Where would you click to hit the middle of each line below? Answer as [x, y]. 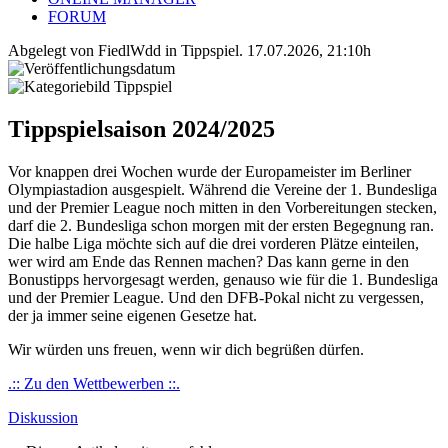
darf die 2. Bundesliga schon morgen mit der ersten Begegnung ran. [221, 225]
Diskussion [43, 417]
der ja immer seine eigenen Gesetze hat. [132, 315]
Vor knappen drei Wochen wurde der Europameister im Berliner [209, 171]
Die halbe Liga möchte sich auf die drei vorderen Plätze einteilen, [213, 243]
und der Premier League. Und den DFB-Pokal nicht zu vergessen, [216, 297]
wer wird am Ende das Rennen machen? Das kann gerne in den [208, 261]
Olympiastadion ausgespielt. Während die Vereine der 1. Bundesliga [222, 189]
